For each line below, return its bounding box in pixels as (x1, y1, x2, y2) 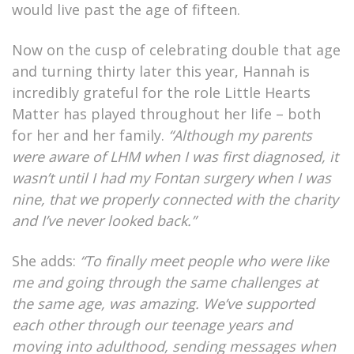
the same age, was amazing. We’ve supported (12, 294, 314, 314)
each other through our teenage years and (12, 315, 292, 335)
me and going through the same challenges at (12, 273, 318, 292)
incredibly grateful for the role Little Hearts (12, 83, 311, 103)
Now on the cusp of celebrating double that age (12, 40, 341, 60)
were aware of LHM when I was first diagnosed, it (12, 147, 338, 167)
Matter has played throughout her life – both (12, 104, 321, 124)
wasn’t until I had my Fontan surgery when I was (12, 168, 331, 188)
